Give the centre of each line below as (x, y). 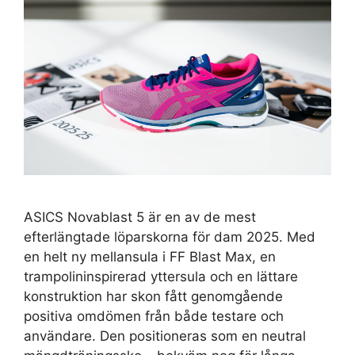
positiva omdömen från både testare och (154, 316)
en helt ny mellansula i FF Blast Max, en (150, 256)
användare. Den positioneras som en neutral (165, 336)
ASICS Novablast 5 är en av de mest (140, 217)
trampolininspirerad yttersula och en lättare (161, 276)
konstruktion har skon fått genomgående (153, 296)
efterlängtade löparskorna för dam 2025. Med (170, 237)
